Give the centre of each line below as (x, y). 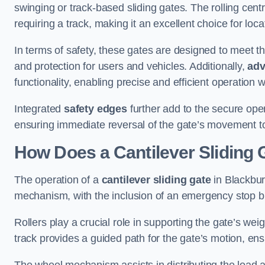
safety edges (96, 109)
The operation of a (58, 180)
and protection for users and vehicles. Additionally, (131, 66)
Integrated (39, 109)
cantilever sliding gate (156, 180)
